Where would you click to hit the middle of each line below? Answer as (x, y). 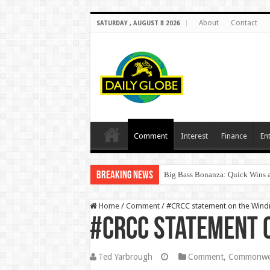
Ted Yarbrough (125, 257)
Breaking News (124, 176)
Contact (244, 23)
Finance (234, 136)
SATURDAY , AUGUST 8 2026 (138, 23)
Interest (194, 136)
